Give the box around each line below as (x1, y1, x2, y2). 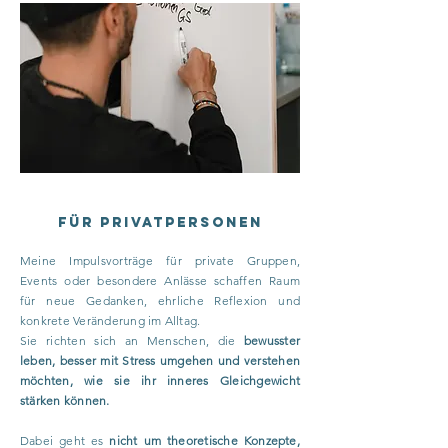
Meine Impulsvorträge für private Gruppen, (20, 253, 300, 268)
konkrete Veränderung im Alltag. (20, 313, 204, 328)
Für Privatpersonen (57, 214, 263, 231)
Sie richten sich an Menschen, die (20, 333, 244, 348)
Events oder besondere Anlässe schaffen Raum (20, 273, 300, 288)
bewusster (243, 333, 300, 348)
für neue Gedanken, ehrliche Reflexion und (20, 293, 300, 308)
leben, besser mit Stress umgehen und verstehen (20, 353, 300, 368)
